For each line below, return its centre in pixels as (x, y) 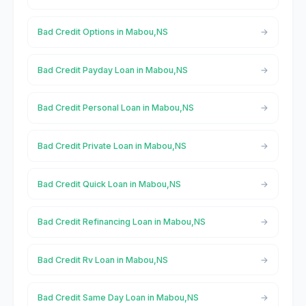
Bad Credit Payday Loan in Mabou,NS (112, 70)
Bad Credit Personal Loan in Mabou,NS (115, 108)
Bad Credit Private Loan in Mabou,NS (112, 145)
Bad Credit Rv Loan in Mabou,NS (102, 260)
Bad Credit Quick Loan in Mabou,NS (109, 184)
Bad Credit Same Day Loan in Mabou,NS (118, 298)
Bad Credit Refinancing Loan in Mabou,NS (121, 222)
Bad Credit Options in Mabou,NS (102, 32)
